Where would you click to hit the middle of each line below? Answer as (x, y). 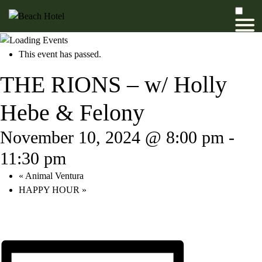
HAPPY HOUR (50, 189)
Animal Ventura (54, 175)
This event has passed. (60, 54)
